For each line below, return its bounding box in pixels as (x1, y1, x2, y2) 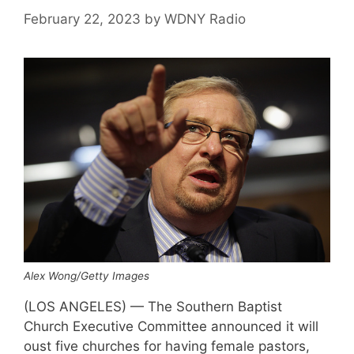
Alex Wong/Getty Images (24, 269, 149, 282)
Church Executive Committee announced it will (24, 318, 318, 334)
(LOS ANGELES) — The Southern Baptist (24, 298, 282, 314)
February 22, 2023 (24, 11, 141, 28)
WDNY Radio (164, 11, 246, 28)
